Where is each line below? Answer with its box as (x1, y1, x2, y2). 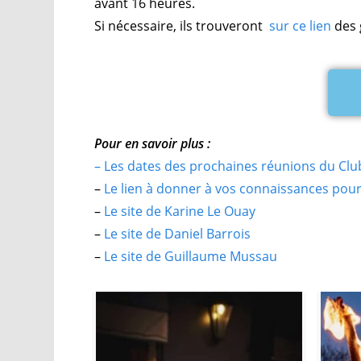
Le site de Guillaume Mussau (104, 247, 278, 265)
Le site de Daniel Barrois (104, 224, 251, 243)
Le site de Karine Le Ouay (104, 201, 256, 220)
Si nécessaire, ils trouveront (94, 16, 270, 35)
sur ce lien (269, 16, 332, 35)
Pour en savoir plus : (94, 134, 211, 152)
